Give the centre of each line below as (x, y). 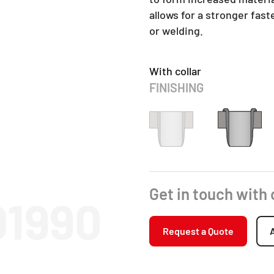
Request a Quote (198, 231)
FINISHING (176, 88)
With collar (175, 71)
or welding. (176, 31)
